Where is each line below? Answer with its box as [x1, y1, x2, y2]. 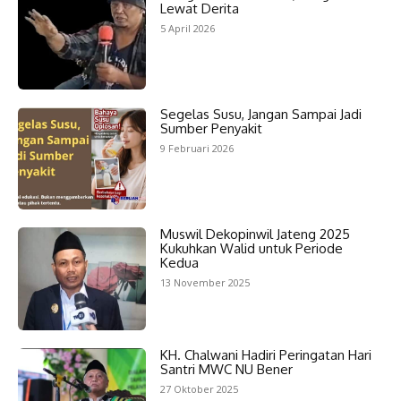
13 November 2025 [159, 276, 250, 290]
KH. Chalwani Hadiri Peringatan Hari [159, 346, 371, 363]
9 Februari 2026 [159, 141, 234, 156]
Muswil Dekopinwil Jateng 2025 [159, 226, 350, 243]
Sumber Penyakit [159, 120, 262, 138]
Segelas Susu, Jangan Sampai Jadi [159, 106, 362, 124]
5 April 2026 [159, 21, 215, 35]
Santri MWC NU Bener [159, 360, 293, 378]
